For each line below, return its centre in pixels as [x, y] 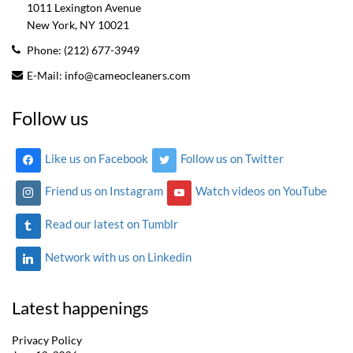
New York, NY [61, 24]
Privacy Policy [47, 340]
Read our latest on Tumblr [111, 224]
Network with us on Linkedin [118, 256]
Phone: [45, 50]
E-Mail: [46, 75]
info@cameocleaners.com [128, 75]
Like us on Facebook [96, 159]
